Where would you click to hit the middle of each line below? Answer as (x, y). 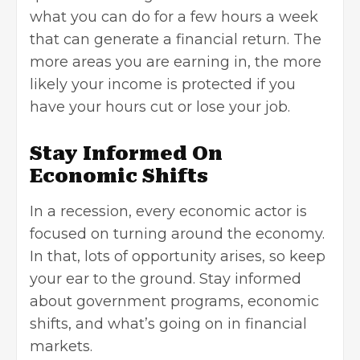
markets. (61, 346)
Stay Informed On (126, 153)
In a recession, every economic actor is (168, 211)
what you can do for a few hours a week (174, 16)
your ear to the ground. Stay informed (166, 278)
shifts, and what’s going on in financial (168, 323)
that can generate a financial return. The (176, 39)
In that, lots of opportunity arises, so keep (178, 256)
